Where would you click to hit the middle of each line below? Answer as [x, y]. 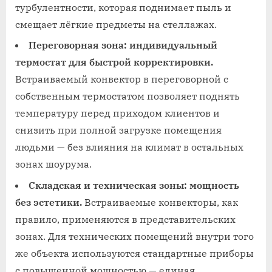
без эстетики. [49, 202]
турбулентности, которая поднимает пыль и [123, 8]
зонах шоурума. [53, 164]
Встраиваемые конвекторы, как [160, 202]
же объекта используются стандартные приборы [134, 253]
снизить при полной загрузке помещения [118, 130]
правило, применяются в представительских [125, 219]
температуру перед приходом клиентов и [117, 113]
